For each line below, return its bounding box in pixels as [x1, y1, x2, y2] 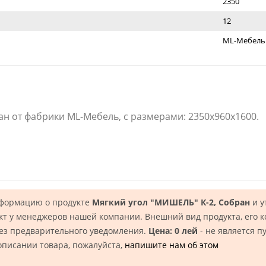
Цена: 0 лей [148, 225, 198, 237]
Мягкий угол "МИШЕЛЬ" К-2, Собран [92, 197, 250, 208]
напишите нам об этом [125, 239, 218, 251]
